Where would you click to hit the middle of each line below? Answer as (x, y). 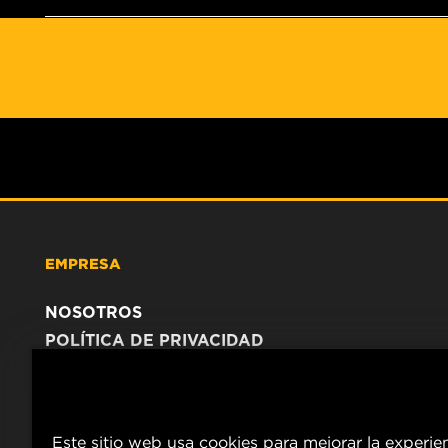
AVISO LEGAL (102, 368)
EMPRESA (83, 262)
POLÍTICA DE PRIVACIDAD (154, 340)
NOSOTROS (93, 312)
